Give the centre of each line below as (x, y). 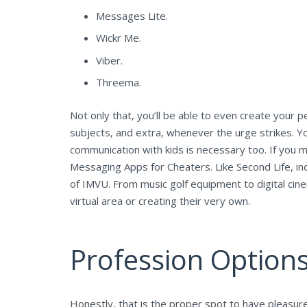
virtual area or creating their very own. (160, 200)
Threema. (118, 82)
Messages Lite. (132, 15)
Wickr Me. (118, 38)
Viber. (109, 60)
